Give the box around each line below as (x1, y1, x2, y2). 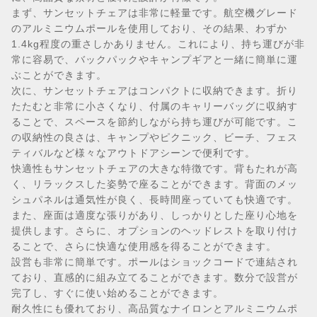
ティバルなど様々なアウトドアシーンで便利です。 (11, 147, 255, 158)
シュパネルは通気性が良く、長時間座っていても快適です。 (11, 194, 298, 205)
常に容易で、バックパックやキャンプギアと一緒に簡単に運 (11, 54, 298, 65)
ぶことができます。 (11, 69, 107, 81)
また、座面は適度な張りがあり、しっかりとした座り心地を (11, 209, 298, 221)
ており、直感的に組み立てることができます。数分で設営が (11, 272, 298, 283)
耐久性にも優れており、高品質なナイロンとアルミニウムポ (11, 303, 298, 314)
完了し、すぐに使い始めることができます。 (11, 287, 224, 299)
